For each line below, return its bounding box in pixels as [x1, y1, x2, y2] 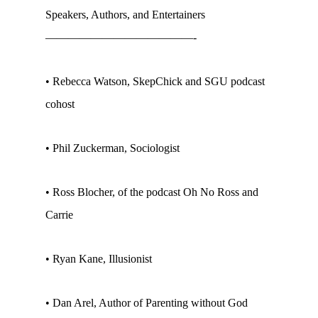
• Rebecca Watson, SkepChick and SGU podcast [45, 75, 265, 87]
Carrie [45, 209, 73, 221]
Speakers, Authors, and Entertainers [45, 9, 205, 21]
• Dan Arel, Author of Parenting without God [45, 297, 248, 309]
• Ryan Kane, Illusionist [45, 253, 152, 265]
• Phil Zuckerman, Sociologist [45, 142, 180, 154]
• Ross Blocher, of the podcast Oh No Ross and [45, 186, 258, 198]
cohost [45, 98, 75, 110]
